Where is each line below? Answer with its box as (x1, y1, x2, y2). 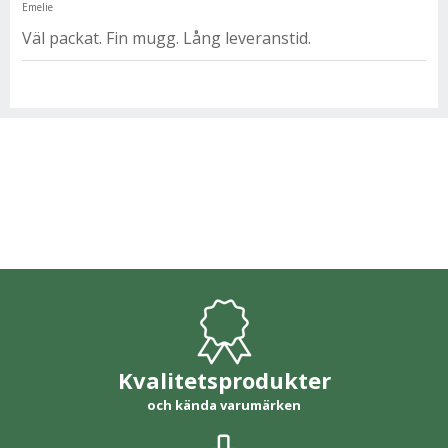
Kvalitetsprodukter (117, 365, 331, 395)
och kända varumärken (147, 396, 301, 414)
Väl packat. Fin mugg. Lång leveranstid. (22, 27, 311, 49)
